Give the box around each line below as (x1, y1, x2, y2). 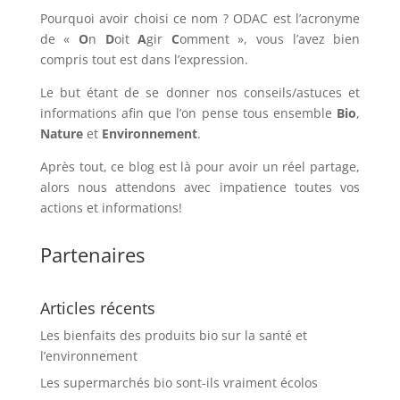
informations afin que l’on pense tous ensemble (39, 104, 337, 122)
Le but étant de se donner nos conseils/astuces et (39, 84, 361, 102)
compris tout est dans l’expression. (39, 51, 248, 69)
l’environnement (39, 347, 137, 365)
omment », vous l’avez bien (179, 30, 361, 48)
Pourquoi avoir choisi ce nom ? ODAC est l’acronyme (39, 10, 361, 28)
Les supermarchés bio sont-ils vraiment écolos (39, 374, 318, 392)
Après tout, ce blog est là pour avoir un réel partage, (39, 158, 361, 176)
